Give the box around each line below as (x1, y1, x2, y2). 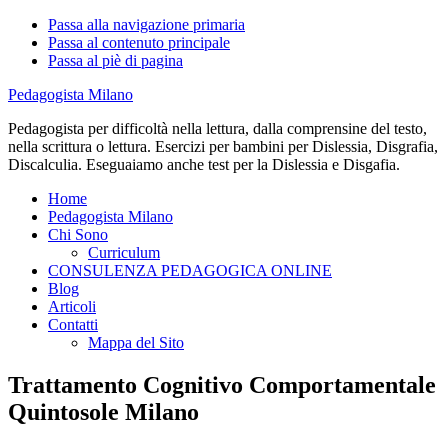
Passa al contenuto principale (48, 34, 230, 51)
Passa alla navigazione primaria (48, 16, 245, 33)
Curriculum (88, 244, 160, 261)
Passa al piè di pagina (48, 52, 183, 69)
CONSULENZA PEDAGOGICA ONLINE (48, 262, 332, 279)
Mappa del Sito (88, 334, 184, 351)
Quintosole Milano (8, 398, 199, 425)
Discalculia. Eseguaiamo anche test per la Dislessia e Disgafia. (8, 156, 400, 173)
